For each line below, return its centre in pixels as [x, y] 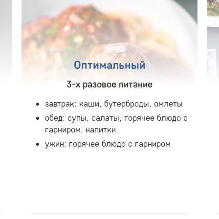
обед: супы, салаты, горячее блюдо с [116, 118]
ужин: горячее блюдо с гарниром [108, 143]
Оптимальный [109, 65]
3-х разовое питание [109, 84]
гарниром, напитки [80, 129]
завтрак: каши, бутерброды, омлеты [114, 103]
